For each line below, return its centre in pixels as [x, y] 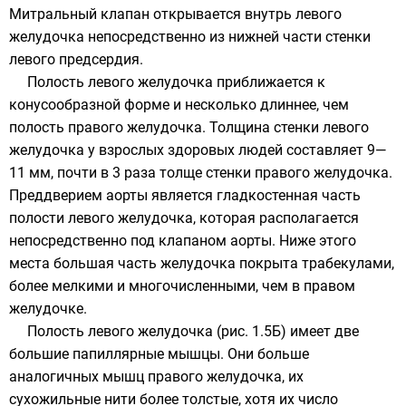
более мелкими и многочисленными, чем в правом [182, 286]
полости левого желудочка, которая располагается [184, 218]
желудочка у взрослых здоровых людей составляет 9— [198, 150]
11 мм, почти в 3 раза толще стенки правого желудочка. [201, 173]
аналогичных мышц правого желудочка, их [156, 377]
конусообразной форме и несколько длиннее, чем [179, 105]
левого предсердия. [76, 60]
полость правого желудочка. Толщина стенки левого [189, 128]
